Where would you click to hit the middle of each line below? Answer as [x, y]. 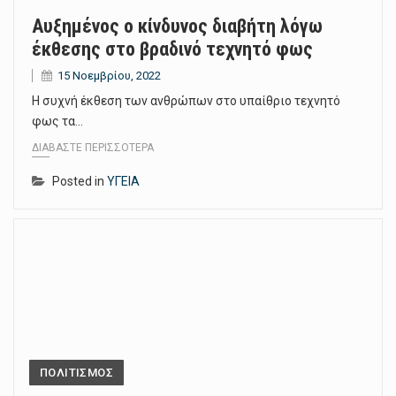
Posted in [80, 182]
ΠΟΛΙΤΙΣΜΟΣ [76, 373]
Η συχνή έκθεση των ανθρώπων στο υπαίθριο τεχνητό [186, 100]
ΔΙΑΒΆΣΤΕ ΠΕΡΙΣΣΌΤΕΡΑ [93, 148]
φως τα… [57, 121]
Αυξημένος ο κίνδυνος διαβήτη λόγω [177, 26]
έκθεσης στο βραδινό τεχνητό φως [172, 49]
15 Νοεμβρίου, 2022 [109, 75]
